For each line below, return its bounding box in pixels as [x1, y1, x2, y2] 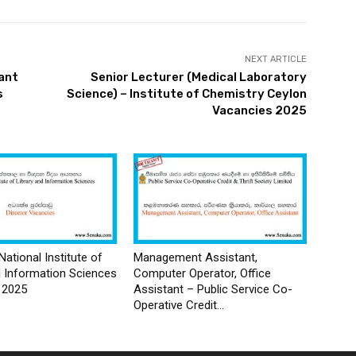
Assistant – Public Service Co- [133, 281, 292, 296]
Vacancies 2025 [211, 103, 307, 118]
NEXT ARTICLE [244, 53, 307, 64]
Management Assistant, [133, 250, 257, 265]
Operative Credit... [133, 297, 224, 312]
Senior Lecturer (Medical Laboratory [90, 69, 307, 84]
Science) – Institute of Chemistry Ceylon [66, 86, 307, 101]
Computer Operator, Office [133, 265, 271, 281]
